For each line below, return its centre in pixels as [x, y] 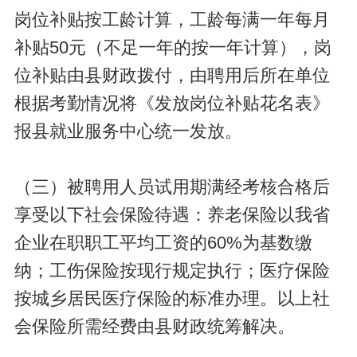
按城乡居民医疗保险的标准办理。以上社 [172, 298]
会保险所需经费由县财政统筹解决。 [154, 326]
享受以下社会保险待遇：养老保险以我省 [172, 215]
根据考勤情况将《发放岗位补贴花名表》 [172, 103]
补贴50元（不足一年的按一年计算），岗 [173, 47]
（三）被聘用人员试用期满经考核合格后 [172, 187]
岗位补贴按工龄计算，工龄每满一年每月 [172, 20]
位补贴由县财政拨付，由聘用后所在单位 [172, 75]
